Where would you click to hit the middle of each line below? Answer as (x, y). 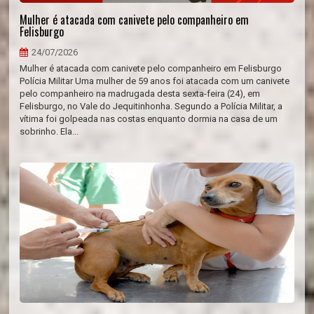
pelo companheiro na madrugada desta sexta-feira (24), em (140, 94)
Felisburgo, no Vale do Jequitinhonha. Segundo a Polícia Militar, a (151, 106)
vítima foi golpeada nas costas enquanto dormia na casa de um (149, 119)
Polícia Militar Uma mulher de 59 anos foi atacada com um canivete (155, 81)
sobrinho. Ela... (49, 131)
